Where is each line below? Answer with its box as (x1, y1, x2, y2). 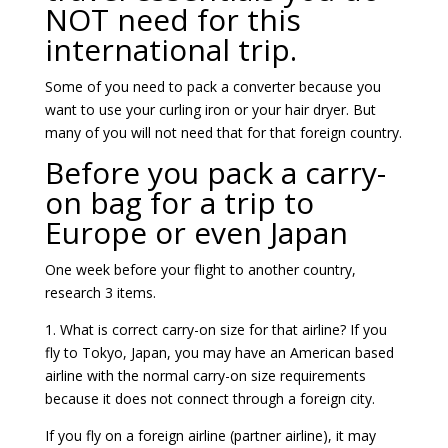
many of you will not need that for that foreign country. (44, 122, 402, 142)
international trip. (44, 28, 297, 70)
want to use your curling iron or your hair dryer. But (44, 99, 376, 119)
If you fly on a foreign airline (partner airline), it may (44, 425, 376, 445)
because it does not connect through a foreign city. (44, 388, 375, 408)
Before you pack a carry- (44, 151, 386, 193)
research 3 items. (44, 282, 156, 302)
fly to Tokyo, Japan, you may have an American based (44, 342, 394, 362)
